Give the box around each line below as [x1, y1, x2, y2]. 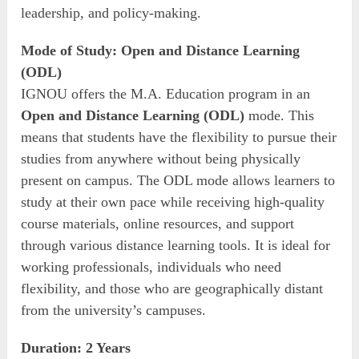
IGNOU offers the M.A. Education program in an [21, 86, 311, 103]
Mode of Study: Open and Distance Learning [21, 42, 301, 59]
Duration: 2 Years [21, 340, 131, 357]
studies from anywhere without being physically [21, 151, 301, 167]
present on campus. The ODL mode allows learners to [21, 172, 336, 189]
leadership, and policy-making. [21, 5, 202, 22]
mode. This [244, 107, 315, 124]
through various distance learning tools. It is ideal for [21, 237, 331, 254]
